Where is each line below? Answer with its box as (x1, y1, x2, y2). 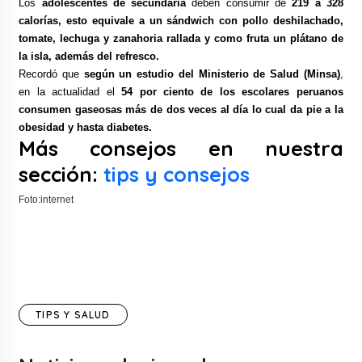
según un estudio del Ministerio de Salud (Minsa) (83, 68, 340, 81)
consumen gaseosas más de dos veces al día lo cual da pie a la (19, 103, 343, 116)
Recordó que (19, 68, 84, 81)
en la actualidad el (19, 86, 122, 99)
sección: (19, 162, 104, 187)
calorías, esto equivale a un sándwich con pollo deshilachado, (19, 15, 343, 27)
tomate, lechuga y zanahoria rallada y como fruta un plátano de (19, 32, 343, 45)
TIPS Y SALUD (36, 309, 111, 322)
